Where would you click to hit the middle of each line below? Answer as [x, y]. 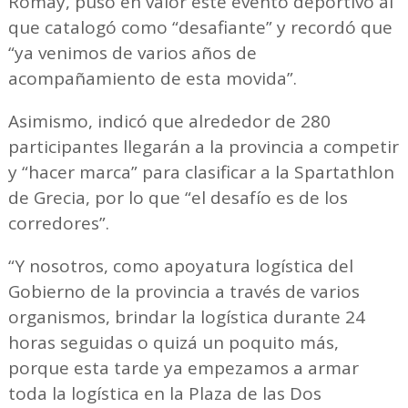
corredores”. [58, 224]
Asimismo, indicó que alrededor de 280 [169, 122]
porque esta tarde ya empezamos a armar [183, 368]
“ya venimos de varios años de [132, 53]
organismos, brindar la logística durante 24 [186, 317]
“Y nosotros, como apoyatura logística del [180, 266]
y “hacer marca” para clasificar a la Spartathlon [201, 173]
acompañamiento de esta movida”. [152, 79]
